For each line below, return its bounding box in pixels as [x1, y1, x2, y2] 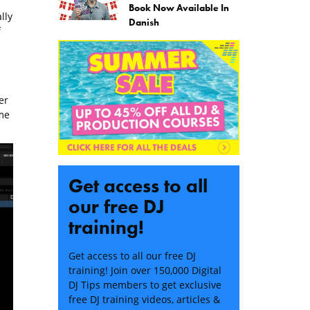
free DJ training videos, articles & [68, 293, 220, 307]
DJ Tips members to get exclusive [68, 278, 221, 292]
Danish [129, 16, 159, 29]
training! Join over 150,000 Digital [68, 264, 221, 277]
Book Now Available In [129, 1, 229, 15]
